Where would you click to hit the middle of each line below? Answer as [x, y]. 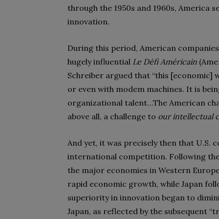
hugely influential [100, 62]
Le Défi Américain [166, 62]
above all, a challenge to [113, 116]
